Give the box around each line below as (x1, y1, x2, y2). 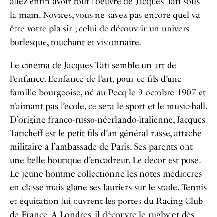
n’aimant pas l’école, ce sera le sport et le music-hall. (10, 101, 207, 111)
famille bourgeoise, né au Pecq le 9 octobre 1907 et (10, 87, 206, 98)
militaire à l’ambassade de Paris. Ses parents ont (10, 141, 193, 152)
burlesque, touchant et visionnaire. (10, 37, 141, 47)
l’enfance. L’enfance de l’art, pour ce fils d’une (10, 74, 182, 84)
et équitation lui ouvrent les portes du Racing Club (10, 196, 203, 206)
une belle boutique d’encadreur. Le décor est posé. (10, 155, 200, 166)
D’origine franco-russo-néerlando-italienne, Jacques (10, 114, 205, 125)
